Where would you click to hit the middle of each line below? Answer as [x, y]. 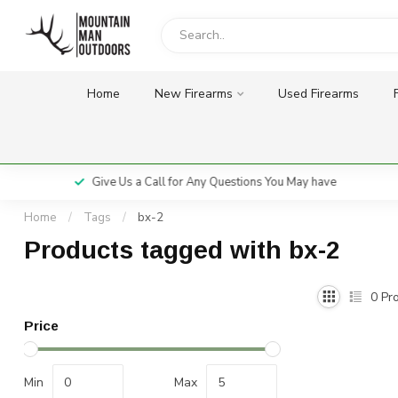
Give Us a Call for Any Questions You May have [208, 182]
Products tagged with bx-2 [182, 250]
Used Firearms [318, 94]
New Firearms [193, 94]
